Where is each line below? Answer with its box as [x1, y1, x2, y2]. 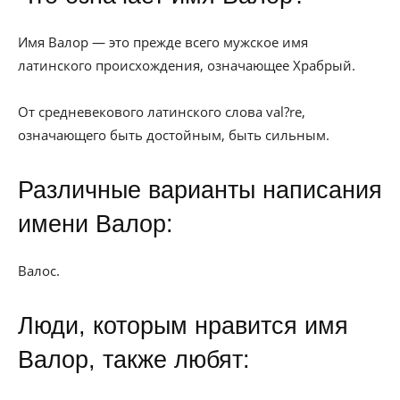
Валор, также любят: [18, 346, 250, 373]
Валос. [18, 262, 60, 279]
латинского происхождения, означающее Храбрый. [18, 56, 355, 74]
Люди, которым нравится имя [18, 312, 348, 339]
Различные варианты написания [18, 177, 382, 204]
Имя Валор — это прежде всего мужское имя [18, 33, 308, 51]
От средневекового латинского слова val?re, [18, 103, 305, 121]
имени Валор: [18, 211, 173, 237]
